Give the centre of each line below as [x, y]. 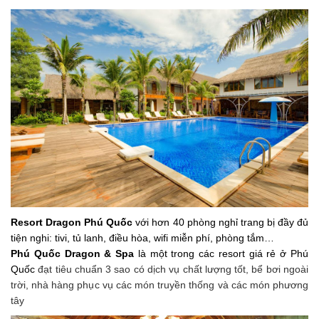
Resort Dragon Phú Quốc [72, 223]
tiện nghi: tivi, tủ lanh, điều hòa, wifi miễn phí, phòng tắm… [142, 238]
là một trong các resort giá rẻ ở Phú [221, 254]
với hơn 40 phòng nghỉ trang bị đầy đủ [220, 223]
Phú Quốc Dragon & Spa [73, 254]
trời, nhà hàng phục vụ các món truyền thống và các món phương [159, 285]
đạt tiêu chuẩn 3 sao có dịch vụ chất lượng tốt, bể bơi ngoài [172, 270]
